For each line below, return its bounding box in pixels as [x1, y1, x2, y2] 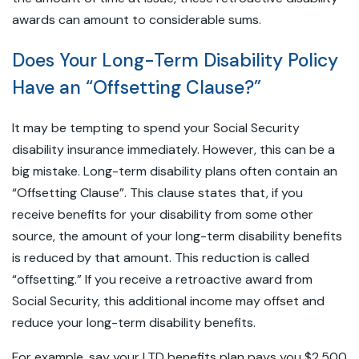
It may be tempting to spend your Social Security [12, 119, 300, 136]
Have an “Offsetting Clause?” [12, 75, 261, 99]
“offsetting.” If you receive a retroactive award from [12, 271, 313, 288]
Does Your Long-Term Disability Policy [12, 48, 338, 72]
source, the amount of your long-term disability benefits [12, 228, 342, 244]
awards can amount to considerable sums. [12, 11, 261, 28]
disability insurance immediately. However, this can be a [12, 141, 335, 158]
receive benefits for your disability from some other [12, 206, 313, 223]
